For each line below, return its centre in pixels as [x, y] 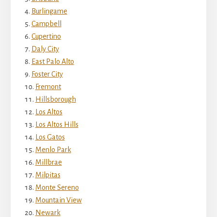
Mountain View [58, 200]
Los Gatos [50, 137]
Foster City [47, 74]
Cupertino [46, 37]
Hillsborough [55, 100]
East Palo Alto [53, 62]
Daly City [45, 49]
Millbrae [48, 163]
